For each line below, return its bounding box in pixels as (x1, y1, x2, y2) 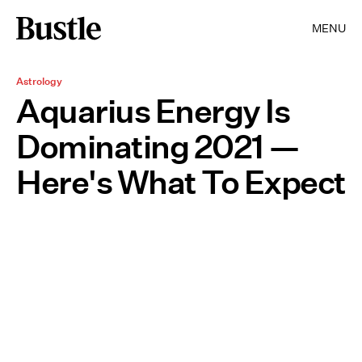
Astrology (16, 74, 62, 88)
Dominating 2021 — (16, 127, 300, 166)
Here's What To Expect (16, 162, 346, 202)
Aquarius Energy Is (16, 91, 289, 131)
